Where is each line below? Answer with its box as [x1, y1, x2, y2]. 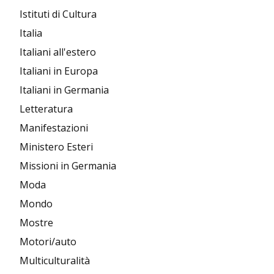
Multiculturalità [20, 253, 90, 267]
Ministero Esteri [20, 139, 93, 154]
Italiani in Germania [20, 83, 109, 97]
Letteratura [20, 102, 73, 116]
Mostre [20, 215, 53, 229]
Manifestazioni [20, 120, 88, 135]
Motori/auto [20, 234, 76, 248]
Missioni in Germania [20, 158, 116, 172]
